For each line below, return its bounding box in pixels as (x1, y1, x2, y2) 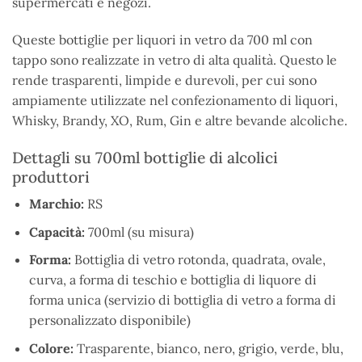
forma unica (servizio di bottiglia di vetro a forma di (28, 292, 336, 309)
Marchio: (28, 196, 84, 213)
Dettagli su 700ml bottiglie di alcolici (12, 147, 278, 167)
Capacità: (28, 223, 85, 240)
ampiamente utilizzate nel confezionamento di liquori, (12, 91, 338, 108)
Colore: (28, 340, 74, 357)
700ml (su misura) (84, 223, 194, 240)
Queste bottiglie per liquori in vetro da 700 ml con (12, 31, 313, 48)
